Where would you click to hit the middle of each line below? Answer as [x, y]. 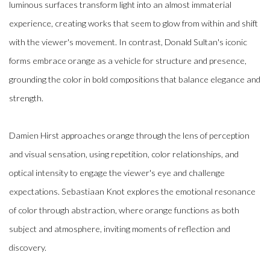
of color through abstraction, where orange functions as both [124, 210]
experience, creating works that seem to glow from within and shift [133, 23]
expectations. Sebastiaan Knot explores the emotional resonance [132, 191]
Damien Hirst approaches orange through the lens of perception [129, 135]
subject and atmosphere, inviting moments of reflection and [120, 228]
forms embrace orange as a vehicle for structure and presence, [128, 60]
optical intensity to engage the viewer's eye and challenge [117, 172]
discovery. [28, 247]
